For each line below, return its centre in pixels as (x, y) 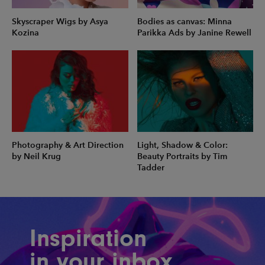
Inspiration (88, 238)
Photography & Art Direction (68, 146)
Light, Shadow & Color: (182, 146)
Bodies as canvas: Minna (184, 21)
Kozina (25, 33)
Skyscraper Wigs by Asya (60, 21)
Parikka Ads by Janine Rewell (194, 33)
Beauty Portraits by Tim (182, 157)
